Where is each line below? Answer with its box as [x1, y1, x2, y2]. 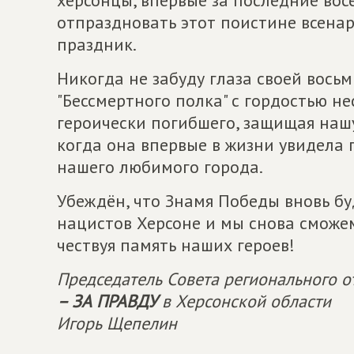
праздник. [57, 32, 137, 55]
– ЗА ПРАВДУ [57, 289, 157, 312]
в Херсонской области [157, 289, 331, 312]
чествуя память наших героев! [57, 233, 295, 256]
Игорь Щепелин [57, 311, 177, 334]
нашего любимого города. [57, 155, 263, 178]
